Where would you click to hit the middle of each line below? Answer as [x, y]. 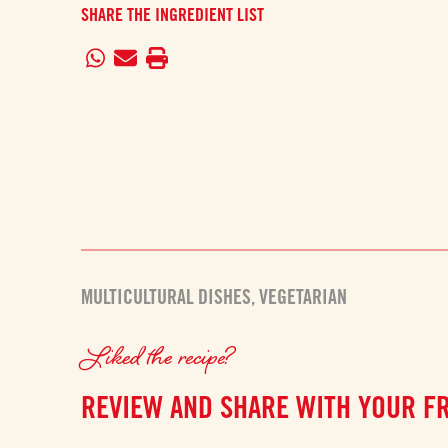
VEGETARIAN [303, 297]
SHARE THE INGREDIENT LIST [173, 14]
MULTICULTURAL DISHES [166, 297]
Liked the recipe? [159, 355]
